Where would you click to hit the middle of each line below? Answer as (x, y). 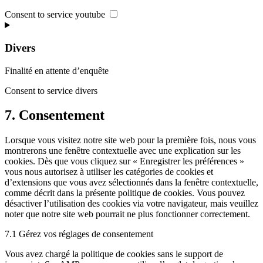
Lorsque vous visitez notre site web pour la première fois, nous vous (130, 140)
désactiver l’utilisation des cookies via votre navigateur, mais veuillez (131, 204)
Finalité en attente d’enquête (57, 70)
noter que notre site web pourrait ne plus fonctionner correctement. (127, 214)
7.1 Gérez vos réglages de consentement (79, 234)
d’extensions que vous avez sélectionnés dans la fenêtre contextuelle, (131, 183)
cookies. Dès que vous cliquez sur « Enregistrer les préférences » (124, 161)
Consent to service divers (51, 90)
